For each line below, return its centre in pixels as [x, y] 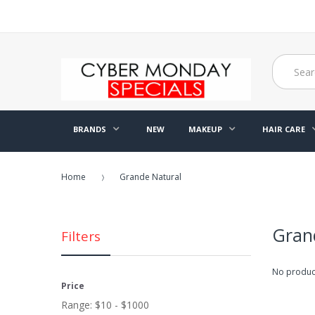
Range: [77, 305]
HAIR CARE [284, 129]
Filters [81, 236]
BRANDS [90, 129]
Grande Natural [150, 177]
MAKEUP [205, 129]
